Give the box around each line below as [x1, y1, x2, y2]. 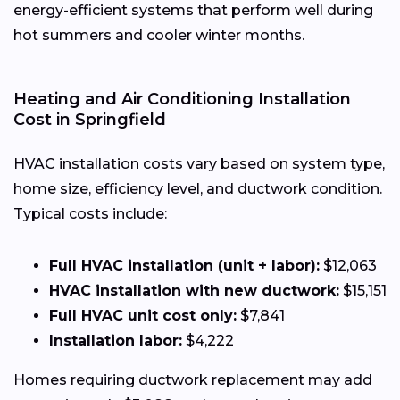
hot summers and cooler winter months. [13, 26, 304, 44]
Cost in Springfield [13, 109, 166, 129]
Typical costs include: [13, 204, 167, 222]
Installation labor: [49, 331, 182, 349]
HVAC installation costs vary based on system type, [13, 154, 385, 172]
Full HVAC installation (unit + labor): [49, 256, 320, 274]
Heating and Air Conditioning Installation [13, 88, 351, 109]
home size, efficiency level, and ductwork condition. [13, 179, 382, 197]
